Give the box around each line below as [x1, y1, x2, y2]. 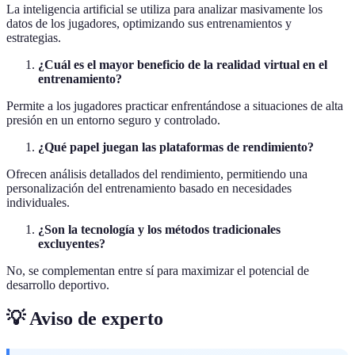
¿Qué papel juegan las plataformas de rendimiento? [38, 139, 314, 154]
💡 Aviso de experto [6, 307, 163, 329]
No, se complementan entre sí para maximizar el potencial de [6, 263, 309, 277]
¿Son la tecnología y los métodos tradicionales [38, 222, 281, 236]
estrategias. [6, 30, 61, 44]
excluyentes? [38, 236, 105, 250]
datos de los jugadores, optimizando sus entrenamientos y [6, 16, 292, 30]
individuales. [6, 195, 70, 209]
